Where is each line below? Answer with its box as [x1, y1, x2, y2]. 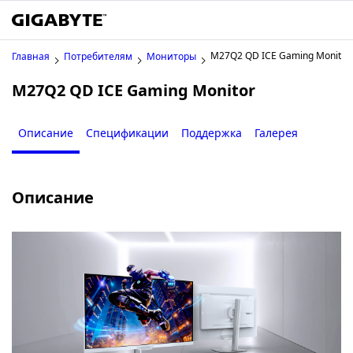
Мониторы [147, 50, 196, 63]
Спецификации [86, 125, 169, 140]
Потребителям [64, 50, 132, 63]
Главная [12, 50, 50, 63]
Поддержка [181, 125, 242, 140]
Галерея [255, 125, 298, 140]
